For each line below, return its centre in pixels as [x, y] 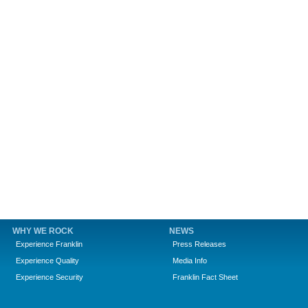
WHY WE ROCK [43, 231]
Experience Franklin [49, 244]
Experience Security [49, 277]
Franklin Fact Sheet [205, 277]
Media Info [190, 261]
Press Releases [199, 244]
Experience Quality [47, 261]
